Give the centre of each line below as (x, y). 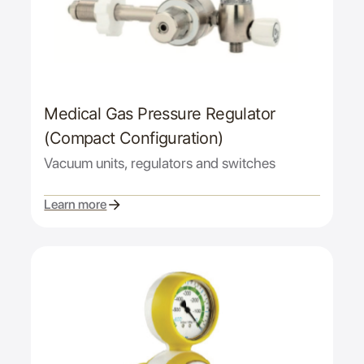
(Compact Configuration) (134, 138)
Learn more (76, 205)
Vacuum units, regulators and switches (160, 162)
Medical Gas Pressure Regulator (160, 113)
